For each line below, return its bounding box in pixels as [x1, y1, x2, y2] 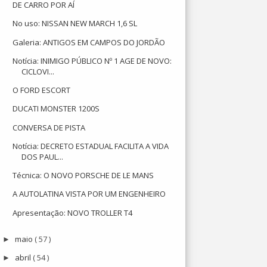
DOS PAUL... [21, 151, 64, 162]
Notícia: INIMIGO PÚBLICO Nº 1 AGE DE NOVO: [13, 55, 172, 66]
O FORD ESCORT [13, 85, 71, 95]
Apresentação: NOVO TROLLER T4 [13, 207, 133, 218]
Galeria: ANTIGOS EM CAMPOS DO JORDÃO [13, 36, 166, 48]
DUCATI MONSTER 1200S [13, 103, 100, 114]
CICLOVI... [21, 66, 55, 77]
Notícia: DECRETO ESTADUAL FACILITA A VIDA [13, 140, 169, 151]
